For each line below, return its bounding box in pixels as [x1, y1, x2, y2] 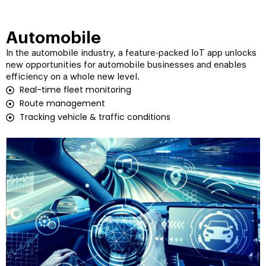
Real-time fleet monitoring [19, 84, 131, 96]
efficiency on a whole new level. [6, 72, 140, 81]
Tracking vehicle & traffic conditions [19, 111, 170, 123]
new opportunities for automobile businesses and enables [6, 61, 246, 69]
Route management [19, 97, 105, 109]
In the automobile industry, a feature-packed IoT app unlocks [6, 49, 256, 58]
